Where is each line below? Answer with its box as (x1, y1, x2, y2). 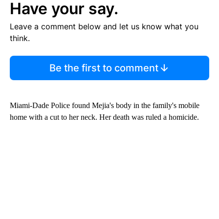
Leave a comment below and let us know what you (10, 21, 198, 31)
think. (10, 33, 30, 43)
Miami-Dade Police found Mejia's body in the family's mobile (10, 101, 199, 109)
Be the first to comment (49, 62, 158, 74)
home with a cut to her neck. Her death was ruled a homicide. (10, 112, 199, 121)
